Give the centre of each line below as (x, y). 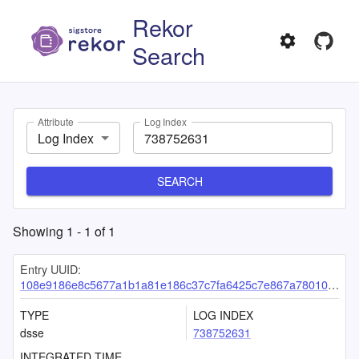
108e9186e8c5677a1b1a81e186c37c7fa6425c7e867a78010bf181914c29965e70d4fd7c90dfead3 (174, 284)
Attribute (56, 122)
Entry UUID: (50, 269)
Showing (40, 231)
